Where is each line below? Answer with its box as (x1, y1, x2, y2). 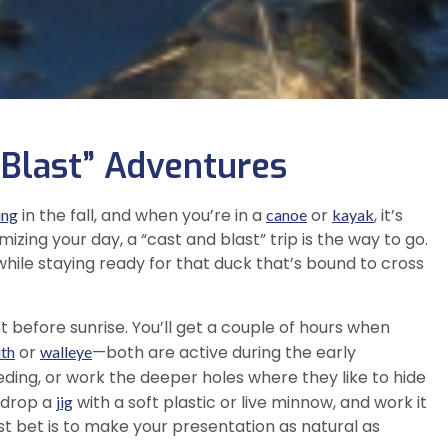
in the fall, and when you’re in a (18, 204, 266, 228)
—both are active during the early (92, 341, 356, 365)
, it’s (374, 204, 403, 228)
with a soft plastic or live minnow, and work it (73, 391, 427, 415)
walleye (40, 342, 92, 362)
